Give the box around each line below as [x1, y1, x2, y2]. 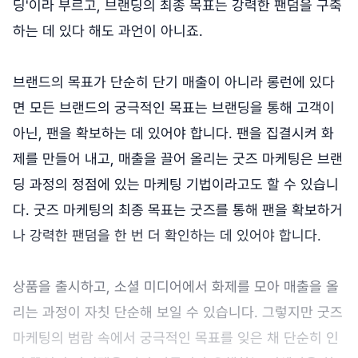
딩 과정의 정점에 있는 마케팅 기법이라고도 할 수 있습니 [13, 176, 339, 193]
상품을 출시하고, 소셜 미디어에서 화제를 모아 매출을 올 [13, 278, 339, 296]
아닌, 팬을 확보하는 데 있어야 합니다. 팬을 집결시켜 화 [13, 125, 334, 142]
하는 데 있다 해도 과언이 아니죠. [13, 22, 203, 40]
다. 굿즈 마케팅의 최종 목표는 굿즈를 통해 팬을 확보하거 [13, 201, 343, 219]
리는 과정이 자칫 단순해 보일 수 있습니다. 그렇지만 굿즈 [13, 304, 343, 321]
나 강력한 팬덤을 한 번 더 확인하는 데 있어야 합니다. [13, 227, 321, 245]
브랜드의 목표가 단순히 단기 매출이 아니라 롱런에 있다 [13, 74, 335, 91]
